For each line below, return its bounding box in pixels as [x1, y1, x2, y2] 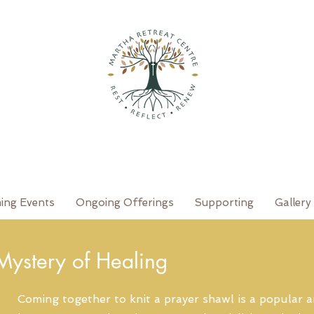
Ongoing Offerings [76, 196, 174, 209]
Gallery [275, 196, 311, 209]
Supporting [195, 196, 254, 209]
